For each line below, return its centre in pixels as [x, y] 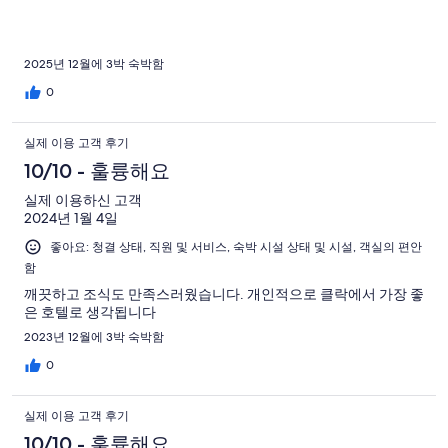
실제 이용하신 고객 [83, 200]
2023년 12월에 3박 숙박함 [94, 337]
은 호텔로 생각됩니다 [90, 312]
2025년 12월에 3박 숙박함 [94, 64]
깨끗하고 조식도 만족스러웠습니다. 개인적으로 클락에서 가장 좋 [224, 294]
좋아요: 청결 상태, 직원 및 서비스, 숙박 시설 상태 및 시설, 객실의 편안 [236, 247]
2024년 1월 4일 [71, 218]
